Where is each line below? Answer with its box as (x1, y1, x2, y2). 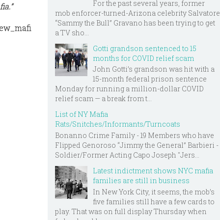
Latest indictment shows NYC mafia (93, 166, 213, 176)
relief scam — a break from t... (55, 94, 152, 104)
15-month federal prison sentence (93, 74, 207, 84)
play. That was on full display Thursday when (55, 206, 207, 216)
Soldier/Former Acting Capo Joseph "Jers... (55, 150, 199, 160)
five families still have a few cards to (93, 196, 215, 206)
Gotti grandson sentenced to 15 (93, 43, 196, 53)
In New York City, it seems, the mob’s (93, 187, 215, 196)
